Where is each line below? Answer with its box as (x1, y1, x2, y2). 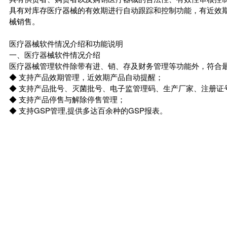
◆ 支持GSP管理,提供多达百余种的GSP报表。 (9, 105, 167, 116)
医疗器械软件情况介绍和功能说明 (9, 38, 123, 49)
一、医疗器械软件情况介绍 (9, 49, 100, 60)
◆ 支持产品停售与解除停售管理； (9, 94, 125, 104)
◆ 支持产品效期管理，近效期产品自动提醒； (9, 71, 163, 82)
